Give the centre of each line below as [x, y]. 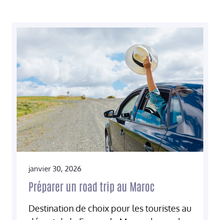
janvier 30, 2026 [55, 169]
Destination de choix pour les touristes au [110, 208]
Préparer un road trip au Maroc [92, 186]
